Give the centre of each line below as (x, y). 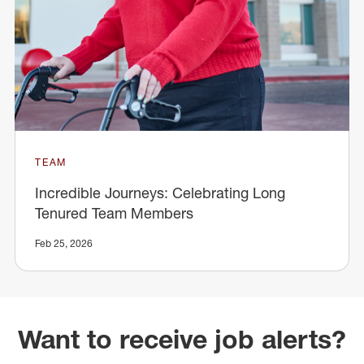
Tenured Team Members (114, 212)
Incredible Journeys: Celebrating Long (160, 192)
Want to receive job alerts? (182, 339)
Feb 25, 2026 (64, 243)
